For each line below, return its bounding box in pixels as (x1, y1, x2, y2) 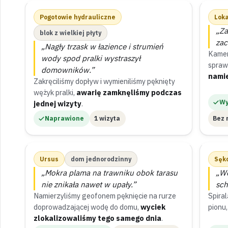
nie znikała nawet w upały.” (41, 179, 136, 189)
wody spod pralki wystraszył (41, 53, 140, 63)
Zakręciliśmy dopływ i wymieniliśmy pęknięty (34, 76, 175, 86)
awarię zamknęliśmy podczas (76, 88, 182, 97)
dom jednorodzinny (71, 155, 131, 163)
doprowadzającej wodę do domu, (34, 202, 140, 212)
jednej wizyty (34, 99, 81, 108)
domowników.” (41, 65, 94, 75)
